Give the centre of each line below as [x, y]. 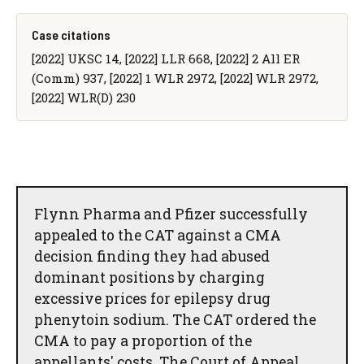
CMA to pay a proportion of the [143, 340]
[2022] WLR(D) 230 [83, 97]
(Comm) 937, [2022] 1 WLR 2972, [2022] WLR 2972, [175, 78]
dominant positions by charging [149, 277]
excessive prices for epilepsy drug [152, 298]
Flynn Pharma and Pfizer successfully [171, 214]
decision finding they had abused [152, 256]
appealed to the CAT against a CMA [158, 235]
